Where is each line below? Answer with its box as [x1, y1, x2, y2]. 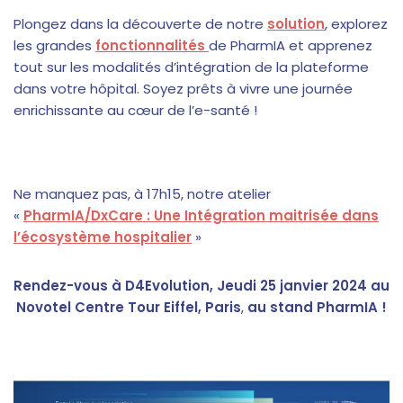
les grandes [13, 35, 95, 55]
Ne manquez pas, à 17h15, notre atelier [13, 184, 271, 203]
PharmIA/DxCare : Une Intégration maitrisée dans [23, 205, 379, 225]
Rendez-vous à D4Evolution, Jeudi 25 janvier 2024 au [13, 275, 390, 295]
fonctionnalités [95, 35, 209, 55]
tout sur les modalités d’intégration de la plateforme [13, 57, 369, 76]
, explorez [325, 13, 388, 33]
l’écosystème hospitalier [13, 227, 192, 246]
